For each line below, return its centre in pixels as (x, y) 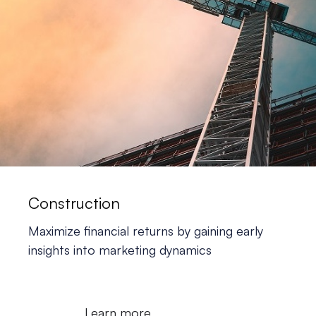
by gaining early (220, 230)
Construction (74, 202)
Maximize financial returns (101, 230)
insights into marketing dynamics (120, 249)
